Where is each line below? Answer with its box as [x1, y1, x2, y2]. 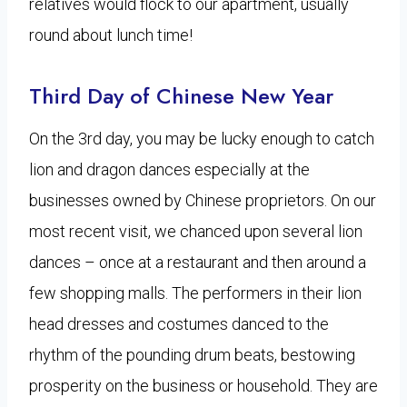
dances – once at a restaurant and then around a [29, 252, 366, 272]
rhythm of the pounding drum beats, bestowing [29, 344, 355, 364]
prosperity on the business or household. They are [29, 375, 378, 395]
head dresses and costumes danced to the [29, 313, 329, 333]
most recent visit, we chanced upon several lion [29, 221, 362, 241]
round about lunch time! [29, 25, 193, 45]
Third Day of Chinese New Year [29, 79, 333, 112]
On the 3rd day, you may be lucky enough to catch [29, 128, 374, 148]
